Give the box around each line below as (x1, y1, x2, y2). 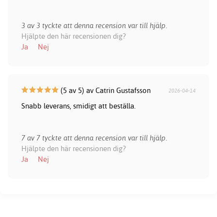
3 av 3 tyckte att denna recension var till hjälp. (21, 21, 167, 31)
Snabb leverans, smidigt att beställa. (21, 101, 136, 111)
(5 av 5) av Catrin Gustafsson (58, 86, 151, 95)
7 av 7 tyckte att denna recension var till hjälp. (21, 133, 167, 143)
